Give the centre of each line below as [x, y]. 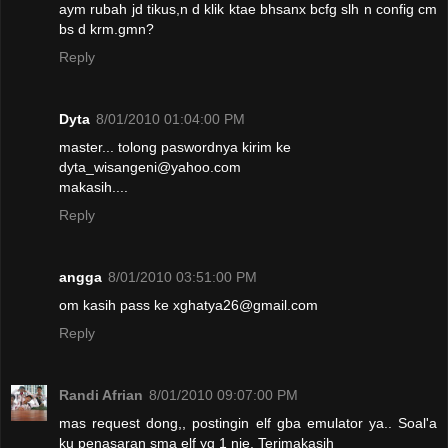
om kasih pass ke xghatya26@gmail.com [188, 304]
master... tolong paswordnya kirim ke [175, 146]
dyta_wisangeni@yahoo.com [150, 166]
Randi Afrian [101, 394]
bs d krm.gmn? [106, 28]
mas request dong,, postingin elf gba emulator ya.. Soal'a [248, 422]
